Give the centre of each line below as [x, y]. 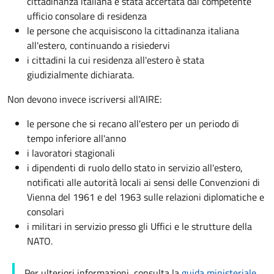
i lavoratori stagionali [71, 153]
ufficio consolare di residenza [87, 16]
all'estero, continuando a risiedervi [98, 45]
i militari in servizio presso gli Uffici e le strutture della [139, 226]
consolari [46, 212]
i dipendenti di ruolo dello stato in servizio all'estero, [135, 168]
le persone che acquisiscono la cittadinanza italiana [133, 31]
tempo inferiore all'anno [76, 138]
